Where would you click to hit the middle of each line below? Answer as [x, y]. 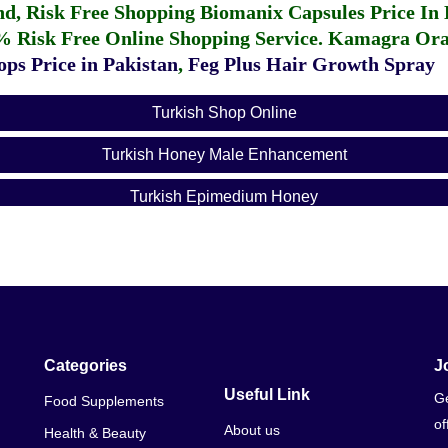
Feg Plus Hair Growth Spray [311, 64]
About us [252, 430]
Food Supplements [104, 401]
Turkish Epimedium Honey [224, 196]
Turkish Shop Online [224, 112]
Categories [85, 365]
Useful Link [267, 394]
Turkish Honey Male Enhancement [224, 154]
